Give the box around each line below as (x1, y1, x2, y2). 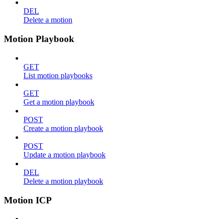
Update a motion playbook (23, 150, 106, 159)
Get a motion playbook (23, 97, 94, 106)
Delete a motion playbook (23, 176, 103, 185)
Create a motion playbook (23, 124, 103, 132)
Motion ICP (4, 195, 52, 205)
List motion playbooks (23, 71, 92, 80)
